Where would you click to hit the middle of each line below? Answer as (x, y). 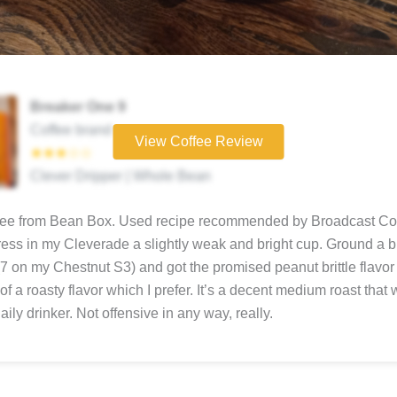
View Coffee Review (198, 141)
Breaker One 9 (78, 106)
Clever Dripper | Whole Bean (121, 175)
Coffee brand (71, 129)
